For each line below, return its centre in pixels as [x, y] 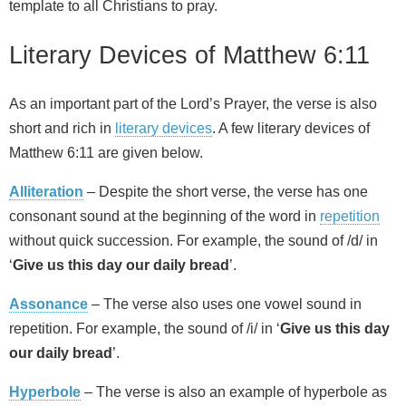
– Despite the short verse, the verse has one [226, 192]
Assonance [48, 304]
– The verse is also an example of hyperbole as [234, 392]
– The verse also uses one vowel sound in [225, 304]
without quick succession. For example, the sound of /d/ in [193, 241]
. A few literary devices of [291, 129]
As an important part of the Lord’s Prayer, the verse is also [193, 104]
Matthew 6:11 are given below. [106, 153]
